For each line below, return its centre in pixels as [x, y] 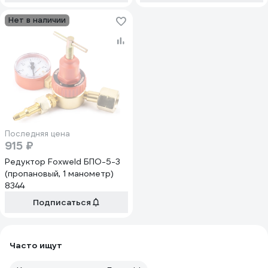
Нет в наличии [37, 20]
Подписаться [62, 202]
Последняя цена [37, 134]
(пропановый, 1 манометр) [59, 173]
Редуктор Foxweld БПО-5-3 [63, 162]
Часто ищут [36, 245]
